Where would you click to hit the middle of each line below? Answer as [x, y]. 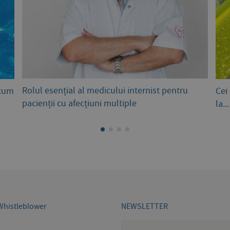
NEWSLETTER [145, 207]
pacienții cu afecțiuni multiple [79, 104]
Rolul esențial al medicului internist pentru [105, 91]
